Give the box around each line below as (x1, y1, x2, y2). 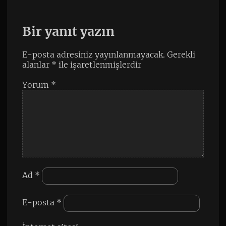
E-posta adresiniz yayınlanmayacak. (22, 49, 165, 60)
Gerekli (166, 49, 195, 60)
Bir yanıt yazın (22, 23, 115, 40)
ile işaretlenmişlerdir (56, 60, 141, 70)
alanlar (22, 60, 51, 70)
